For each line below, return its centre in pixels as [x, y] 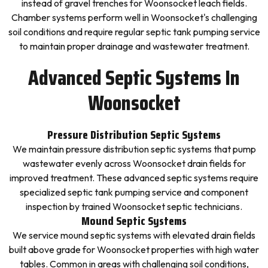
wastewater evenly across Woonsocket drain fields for [134, 163]
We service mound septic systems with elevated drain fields [134, 235]
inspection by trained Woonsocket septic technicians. [134, 206]
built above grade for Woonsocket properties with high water [134, 249]
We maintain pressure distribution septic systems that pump [134, 149]
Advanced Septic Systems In [134, 77]
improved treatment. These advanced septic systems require [134, 178]
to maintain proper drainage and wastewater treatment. [134, 46]
